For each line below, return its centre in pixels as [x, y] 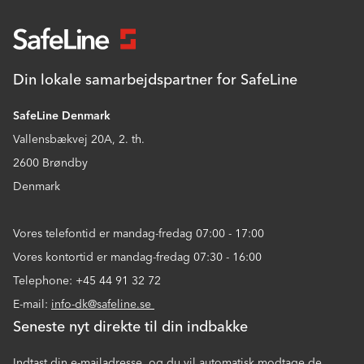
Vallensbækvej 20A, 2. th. [80, 140]
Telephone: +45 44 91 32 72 [89, 281]
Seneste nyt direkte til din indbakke [130, 327]
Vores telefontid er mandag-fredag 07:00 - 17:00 [139, 234]
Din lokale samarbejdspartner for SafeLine [155, 80]
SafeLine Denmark [62, 116]
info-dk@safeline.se [103, 305]
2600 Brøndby [50, 163]
